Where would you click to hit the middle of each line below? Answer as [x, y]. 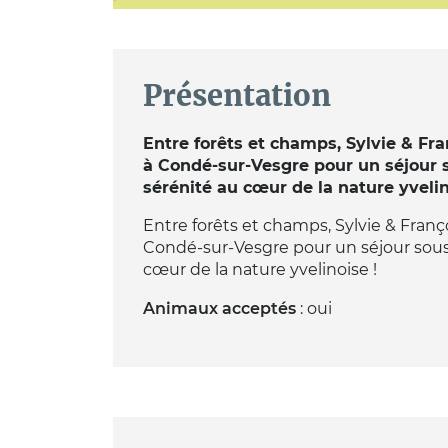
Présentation [236, 96]
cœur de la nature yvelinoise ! [259, 270]
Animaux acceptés [219, 309]
